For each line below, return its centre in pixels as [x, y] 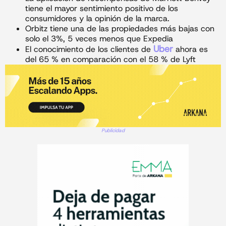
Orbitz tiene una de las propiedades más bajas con [120, 29]
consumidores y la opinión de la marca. [97, 19]
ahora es [190, 49]
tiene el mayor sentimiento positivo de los [102, 9]
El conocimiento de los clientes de [89, 49]
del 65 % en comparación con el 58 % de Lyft [110, 60]
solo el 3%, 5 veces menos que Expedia [99, 39]
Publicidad [113, 130]
